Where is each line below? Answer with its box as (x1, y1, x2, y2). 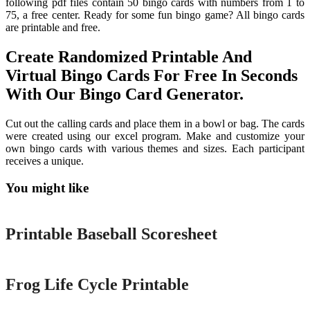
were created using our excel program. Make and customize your (6, 130, 304, 143)
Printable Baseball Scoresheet (6, 224, 217, 243)
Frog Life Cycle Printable (6, 275, 189, 293)
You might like (6, 181, 89, 196)
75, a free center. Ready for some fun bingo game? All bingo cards (6, 9, 304, 21)
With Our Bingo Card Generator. (6, 85, 244, 104)
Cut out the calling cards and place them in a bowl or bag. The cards (6, 118, 304, 130)
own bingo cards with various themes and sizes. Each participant (6, 143, 304, 155)
